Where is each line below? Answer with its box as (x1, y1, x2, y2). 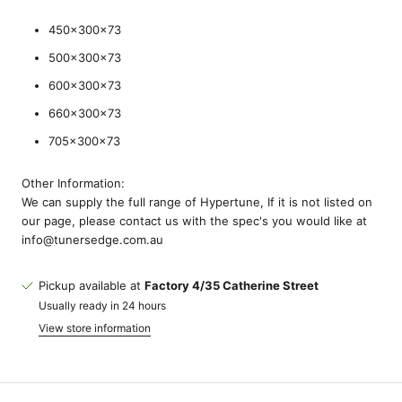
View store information (39, 320, 151, 335)
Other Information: (22, 175, 125, 190)
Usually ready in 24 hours (39, 298, 166, 312)
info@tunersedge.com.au (22, 232, 163, 247)
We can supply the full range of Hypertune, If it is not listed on (22, 194, 372, 209)
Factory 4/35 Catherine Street (144, 277, 319, 293)
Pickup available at (39, 277, 144, 293)
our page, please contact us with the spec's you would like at (22, 213, 367, 228)
